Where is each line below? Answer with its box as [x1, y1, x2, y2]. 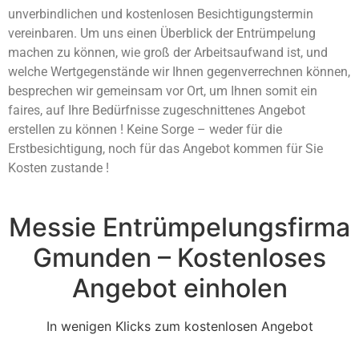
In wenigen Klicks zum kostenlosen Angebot [46, 317, 313, 334]
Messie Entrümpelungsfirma [9, 211, 350, 243]
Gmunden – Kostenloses [33, 241, 326, 273]
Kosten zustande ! [8, 159, 109, 175]
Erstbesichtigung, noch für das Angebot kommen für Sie [8, 140, 323, 156]
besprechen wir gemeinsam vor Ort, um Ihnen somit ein [8, 83, 317, 99]
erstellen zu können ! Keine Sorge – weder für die [8, 121, 282, 137]
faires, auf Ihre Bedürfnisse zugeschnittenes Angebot [8, 102, 305, 118]
